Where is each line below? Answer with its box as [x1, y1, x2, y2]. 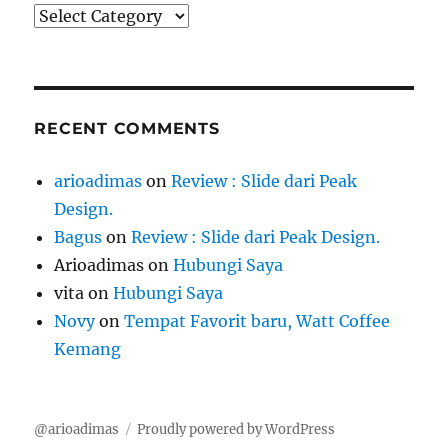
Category [33, 4, 105, 25]
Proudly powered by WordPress [137, 420, 336, 438]
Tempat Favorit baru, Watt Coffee [124, 310, 391, 331]
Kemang [54, 338, 122, 359]
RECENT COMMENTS [34, 118, 220, 138]
